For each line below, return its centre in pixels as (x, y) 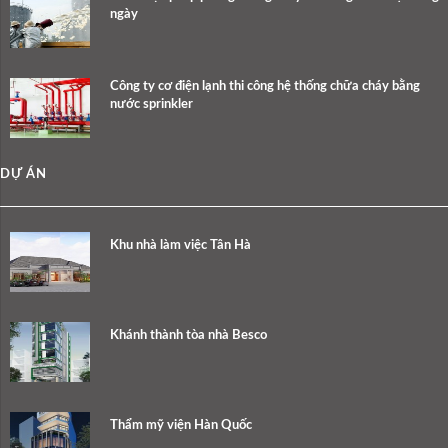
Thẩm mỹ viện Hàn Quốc (181, 426)
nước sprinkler (151, 105)
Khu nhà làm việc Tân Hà (180, 246)
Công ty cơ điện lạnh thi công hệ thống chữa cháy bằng (265, 87)
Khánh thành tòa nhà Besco (188, 336)
